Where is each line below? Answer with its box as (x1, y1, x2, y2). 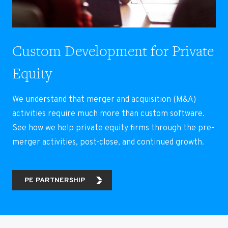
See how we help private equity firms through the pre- (12, 123, 214, 134)
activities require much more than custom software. (12, 109, 205, 120)
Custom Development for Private (12, 41, 214, 61)
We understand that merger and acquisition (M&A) (12, 95, 196, 105)
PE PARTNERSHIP (24, 176, 85, 185)
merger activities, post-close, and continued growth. (12, 137, 204, 148)
